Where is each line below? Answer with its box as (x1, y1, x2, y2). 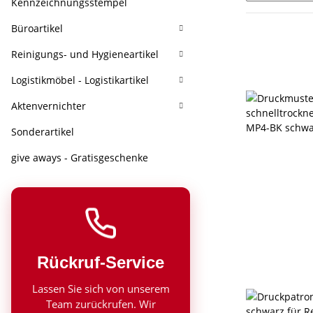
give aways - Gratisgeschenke (11, 151, 148, 164)
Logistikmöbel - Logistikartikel (11, 73, 149, 87)
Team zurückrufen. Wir (45, 297, 156, 311)
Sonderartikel (11, 125, 74, 138)
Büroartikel (11, 22, 63, 35)
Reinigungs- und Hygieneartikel (11, 48, 159, 61)
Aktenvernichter (11, 99, 86, 112)
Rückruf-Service (37, 253, 164, 272)
